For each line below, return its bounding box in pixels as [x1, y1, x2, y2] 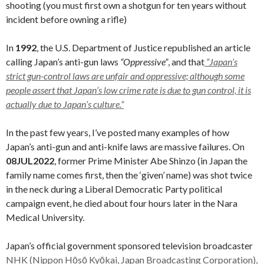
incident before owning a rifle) [6, 14, 127, 25]
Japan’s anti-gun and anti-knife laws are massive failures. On [6, 141, 245, 152]
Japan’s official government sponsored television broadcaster [6, 240, 253, 251]
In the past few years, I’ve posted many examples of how [6, 127, 229, 138]
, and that [168, 56, 204, 67]
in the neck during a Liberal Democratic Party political [6, 183, 222, 194]
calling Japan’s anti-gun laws [6, 56, 120, 67]
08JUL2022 [6, 155, 54, 166]
